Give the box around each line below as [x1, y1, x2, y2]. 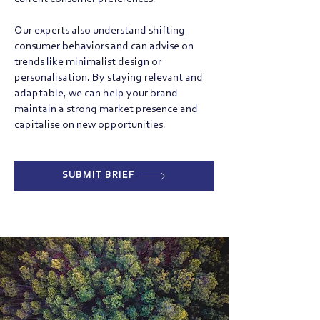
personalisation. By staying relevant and [14, 72, 203, 84]
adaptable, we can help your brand [14, 88, 178, 99]
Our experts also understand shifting [14, 25, 185, 36]
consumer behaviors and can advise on [14, 41, 194, 52]
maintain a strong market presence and [14, 104, 198, 115]
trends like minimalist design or [14, 56, 161, 68]
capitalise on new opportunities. [14, 119, 166, 131]
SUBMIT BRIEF [61, 170, 135, 181]
